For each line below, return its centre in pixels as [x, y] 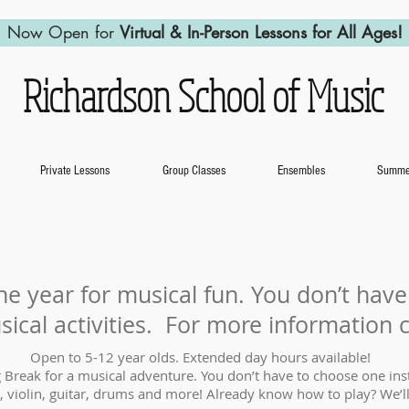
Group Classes [194, 171]
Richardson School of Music [199, 95]
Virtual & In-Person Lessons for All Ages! [261, 32]
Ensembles [301, 171]
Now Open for [63, 32]
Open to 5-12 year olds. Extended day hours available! [200, 357]
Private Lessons [75, 171]
